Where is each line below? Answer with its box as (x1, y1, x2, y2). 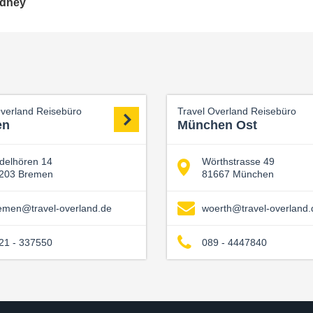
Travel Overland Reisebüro (177, 105, 296, 117)
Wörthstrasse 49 (202, 155, 275, 167)
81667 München (202, 168, 274, 180)
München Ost (177, 117, 257, 132)
